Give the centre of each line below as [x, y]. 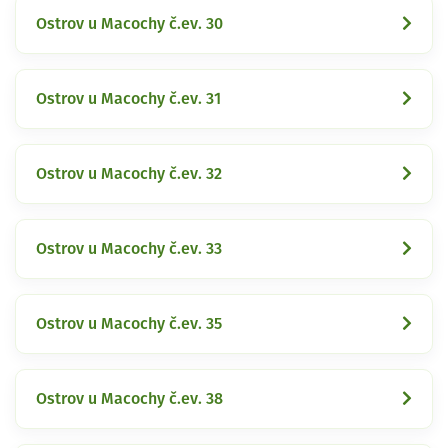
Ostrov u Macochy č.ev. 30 [129, 23]
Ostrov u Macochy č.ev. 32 [129, 173]
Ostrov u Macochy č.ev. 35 [129, 323]
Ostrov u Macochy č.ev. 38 [129, 398]
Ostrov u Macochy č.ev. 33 [129, 248]
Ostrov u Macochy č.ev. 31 [128, 98]
